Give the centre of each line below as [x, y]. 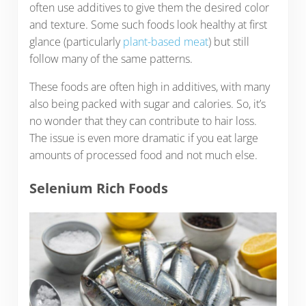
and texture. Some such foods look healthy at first [148, 25]
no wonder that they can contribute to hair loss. [143, 121]
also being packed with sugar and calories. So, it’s [147, 104]
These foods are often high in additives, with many [149, 87]
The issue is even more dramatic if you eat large [143, 138]
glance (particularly [76, 42]
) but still [228, 42]
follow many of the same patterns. [112, 59]
